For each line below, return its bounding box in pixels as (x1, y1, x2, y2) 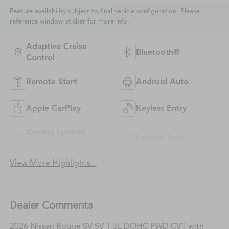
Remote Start (26, 77, 77, 87)
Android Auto (136, 77, 189, 87)
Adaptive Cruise (26, 41, 87, 52)
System (26, 139, 53, 149)
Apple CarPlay (26, 103, 81, 114)
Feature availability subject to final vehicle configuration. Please (9, 7, 200, 16)
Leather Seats (136, 133, 188, 144)
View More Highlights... (9, 158, 97, 169)
